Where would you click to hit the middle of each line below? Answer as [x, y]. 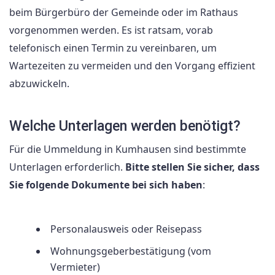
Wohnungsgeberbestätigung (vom [131, 251]
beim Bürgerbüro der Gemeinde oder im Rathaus [124, 13]
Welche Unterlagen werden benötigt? [125, 126]
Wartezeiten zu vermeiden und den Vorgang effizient [132, 66]
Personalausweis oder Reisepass [126, 229]
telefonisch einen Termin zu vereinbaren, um [113, 48]
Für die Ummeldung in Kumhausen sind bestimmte [128, 149]
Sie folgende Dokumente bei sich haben [106, 184]
